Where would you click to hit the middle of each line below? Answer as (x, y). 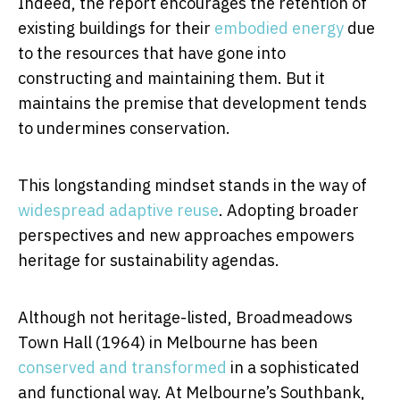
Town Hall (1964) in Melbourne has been (168, 343)
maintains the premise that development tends (192, 104)
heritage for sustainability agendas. (149, 261)
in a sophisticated (293, 368)
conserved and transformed (122, 368)
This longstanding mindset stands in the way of (192, 186)
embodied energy (279, 29)
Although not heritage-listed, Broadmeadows (185, 318)
